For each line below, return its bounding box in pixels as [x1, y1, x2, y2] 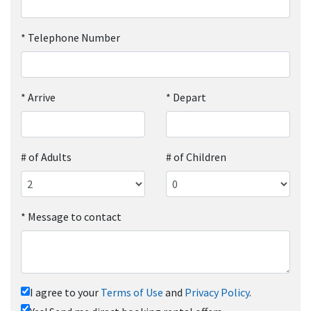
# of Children [166, 149, 226, 164]
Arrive [28, 90, 56, 104]
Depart [173, 90, 206, 104]
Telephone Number [28, 30, 120, 44]
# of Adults [21, 149, 72, 164]
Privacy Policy [185, 285, 249, 299]
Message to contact [28, 209, 121, 224]
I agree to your [30, 285, 101, 299]
